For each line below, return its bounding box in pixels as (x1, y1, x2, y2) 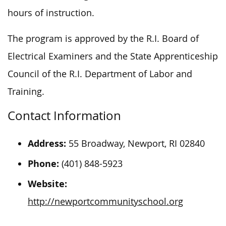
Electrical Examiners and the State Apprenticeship (8, 50, 218, 62)
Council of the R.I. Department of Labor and (8, 68, 192, 80)
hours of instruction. (8, 7, 94, 19)
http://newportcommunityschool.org (28, 195, 183, 207)
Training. (8, 85, 44, 97)
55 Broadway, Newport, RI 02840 (66, 137, 205, 149)
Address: (28, 137, 66, 150)
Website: (28, 177, 67, 190)
